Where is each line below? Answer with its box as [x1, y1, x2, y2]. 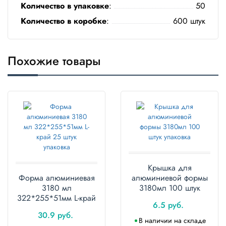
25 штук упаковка [26, 202, 87, 214]
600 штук [173, 15, 205, 27]
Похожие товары [8, 52, 101, 70]
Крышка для [147, 162, 192, 174]
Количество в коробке [21, 15, 106, 27]
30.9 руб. [37, 209, 73, 221]
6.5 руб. [153, 199, 184, 211]
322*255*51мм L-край [17, 192, 96, 204]
